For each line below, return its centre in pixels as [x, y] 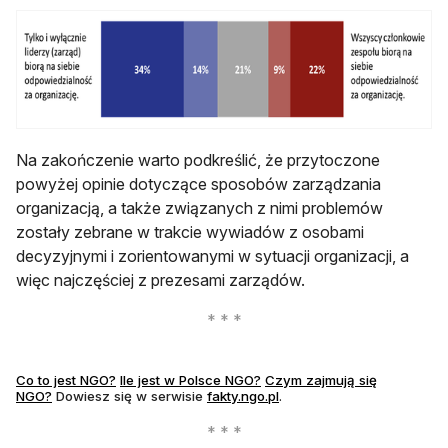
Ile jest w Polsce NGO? [190, 379]
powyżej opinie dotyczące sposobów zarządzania [198, 183]
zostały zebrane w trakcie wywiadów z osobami [190, 231]
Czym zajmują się [321, 379]
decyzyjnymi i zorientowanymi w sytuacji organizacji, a [212, 255]
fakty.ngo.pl [243, 395]
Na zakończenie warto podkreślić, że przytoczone [198, 159]
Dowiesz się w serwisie [129, 395]
